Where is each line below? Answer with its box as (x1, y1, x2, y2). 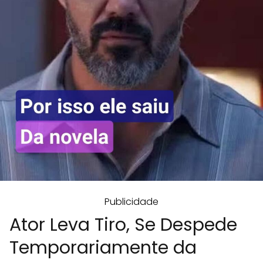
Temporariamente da (9, 235, 197, 261)
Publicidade (104, 195, 159, 209)
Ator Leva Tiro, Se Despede (9, 213, 237, 238)
